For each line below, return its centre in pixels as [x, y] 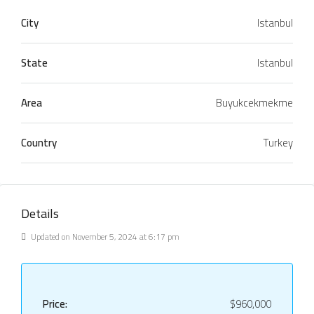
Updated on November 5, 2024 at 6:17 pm [104, 236]
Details [40, 213]
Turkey [278, 142]
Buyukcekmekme [254, 102]
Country [39, 142]
